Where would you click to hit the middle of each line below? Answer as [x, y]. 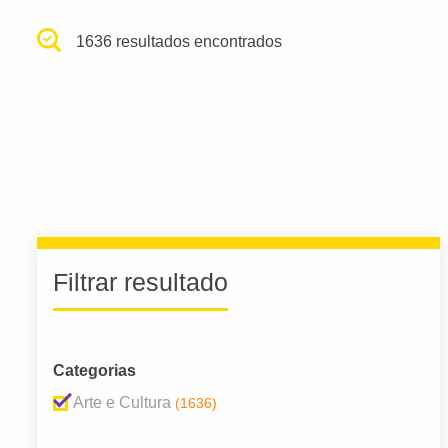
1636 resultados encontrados [179, 41]
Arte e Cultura [122, 403]
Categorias [94, 371]
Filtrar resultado [140, 282]
